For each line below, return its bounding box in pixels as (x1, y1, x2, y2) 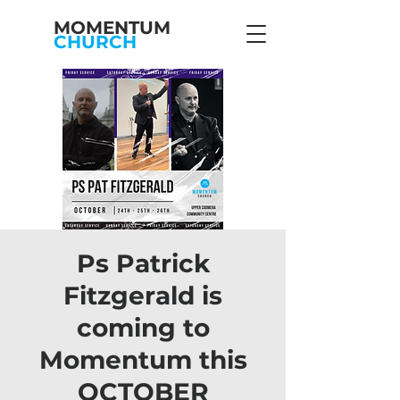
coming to (76, 312, 210, 343)
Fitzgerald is (63, 280, 222, 311)
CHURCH (54, 31, 137, 53)
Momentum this (38, 345, 247, 375)
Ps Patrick (76, 248, 210, 279)
